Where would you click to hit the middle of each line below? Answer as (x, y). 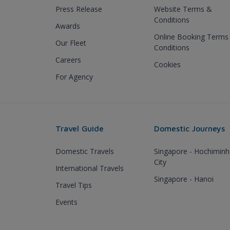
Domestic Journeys (189, 128)
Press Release (79, 9)
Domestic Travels (85, 151)
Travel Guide (80, 128)
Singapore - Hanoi (184, 179)
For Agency (74, 76)
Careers (68, 60)
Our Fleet (71, 43)
